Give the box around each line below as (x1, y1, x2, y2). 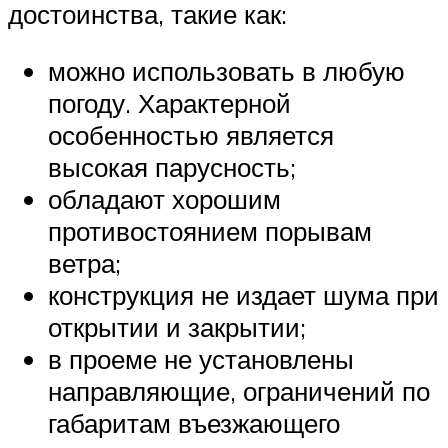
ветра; (48, 247, 121, 280)
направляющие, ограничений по (48, 375, 430, 408)
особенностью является (48, 119, 334, 152)
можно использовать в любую (48, 55, 405, 88)
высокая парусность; (48, 151, 296, 184)
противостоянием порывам (48, 215, 372, 248)
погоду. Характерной (48, 87, 291, 120)
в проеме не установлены (48, 343, 354, 376)
